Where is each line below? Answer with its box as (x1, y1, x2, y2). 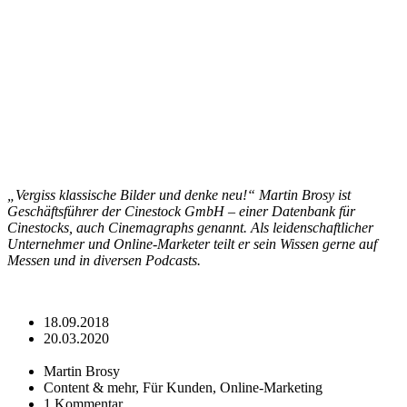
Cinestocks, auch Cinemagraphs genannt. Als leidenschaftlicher (7, 219, 373, 235)
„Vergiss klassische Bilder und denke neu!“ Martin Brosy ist (7, 186, 351, 203)
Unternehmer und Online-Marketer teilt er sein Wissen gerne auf (7, 235, 377, 252)
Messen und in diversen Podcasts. (7, 252, 201, 268)
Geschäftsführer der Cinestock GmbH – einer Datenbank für (7, 203, 355, 219)
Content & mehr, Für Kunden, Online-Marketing (44, 379, 323, 395)
